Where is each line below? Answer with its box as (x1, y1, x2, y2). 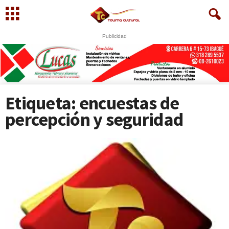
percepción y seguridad (5, 108, 184, 131)
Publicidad (102, 33, 127, 39)
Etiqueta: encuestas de (5, 91, 179, 114)
